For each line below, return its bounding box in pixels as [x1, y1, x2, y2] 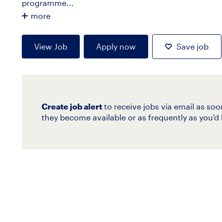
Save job [176, 42, 209, 51]
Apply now [96, 42, 136, 51]
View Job [34, 42, 67, 51]
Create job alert [41, 102, 102, 111]
